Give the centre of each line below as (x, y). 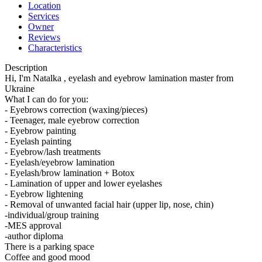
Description (26, 68)
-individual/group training (52, 215)
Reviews (44, 37)
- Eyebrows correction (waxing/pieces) (76, 110)
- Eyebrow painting (40, 131)
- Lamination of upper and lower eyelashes (83, 184)
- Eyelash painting (38, 142)
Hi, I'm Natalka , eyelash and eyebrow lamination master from (119, 78)
